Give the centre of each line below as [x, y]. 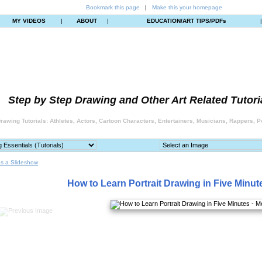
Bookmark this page [113, 7]
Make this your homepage [187, 7]
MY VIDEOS [29, 21]
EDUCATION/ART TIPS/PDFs [187, 21]
